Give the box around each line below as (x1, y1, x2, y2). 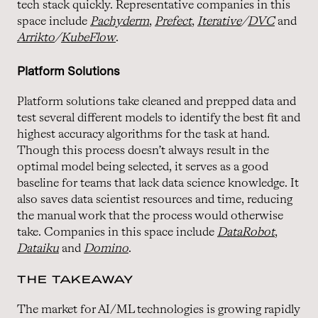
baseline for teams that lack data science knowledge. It (17, 177, 299, 190)
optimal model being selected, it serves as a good (17, 160, 268, 173)
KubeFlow (61, 31, 116, 44)
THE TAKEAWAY (17, 272, 133, 285)
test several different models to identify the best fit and (17, 111, 300, 124)
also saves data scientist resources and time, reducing (17, 193, 292, 206)
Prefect (155, 15, 192, 28)
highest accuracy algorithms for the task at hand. (17, 128, 270, 141)
